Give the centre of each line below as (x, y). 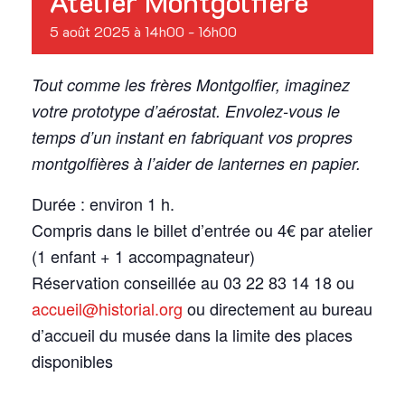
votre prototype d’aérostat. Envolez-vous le (186, 110)
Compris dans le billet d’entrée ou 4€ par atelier (202, 229)
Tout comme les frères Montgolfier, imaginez (191, 84)
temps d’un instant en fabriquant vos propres (192, 137)
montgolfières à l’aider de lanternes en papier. (196, 163)
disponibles (72, 360)
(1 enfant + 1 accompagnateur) (143, 255)
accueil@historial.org (107, 308)
